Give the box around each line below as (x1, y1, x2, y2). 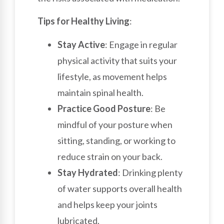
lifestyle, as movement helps (57, 70, 167, 82)
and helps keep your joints (57, 198, 157, 210)
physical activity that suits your (57, 54, 177, 66)
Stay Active (57, 38, 105, 50)
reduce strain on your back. (57, 150, 162, 162)
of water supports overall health (57, 182, 182, 194)
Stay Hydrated (57, 166, 118, 178)
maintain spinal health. (57, 86, 143, 98)
